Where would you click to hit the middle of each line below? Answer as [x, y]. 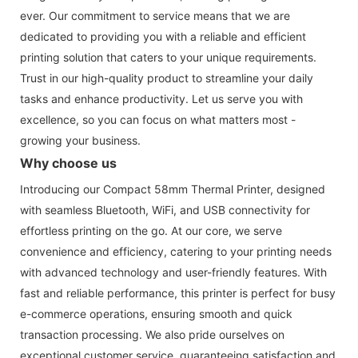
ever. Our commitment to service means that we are [155, 15]
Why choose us [68, 163]
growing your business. [80, 140]
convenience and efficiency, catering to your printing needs [176, 251]
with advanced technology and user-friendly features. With [173, 272]
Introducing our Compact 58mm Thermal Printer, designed [173, 189]
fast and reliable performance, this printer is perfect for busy [178, 292]
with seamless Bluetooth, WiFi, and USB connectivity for [165, 209]
